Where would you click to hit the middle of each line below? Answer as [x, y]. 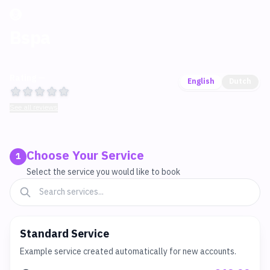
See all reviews [34, 108]
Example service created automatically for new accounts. [128, 252]
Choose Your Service [85, 156]
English [201, 82]
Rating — [27, 78]
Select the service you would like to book [103, 172]
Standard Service [64, 234]
